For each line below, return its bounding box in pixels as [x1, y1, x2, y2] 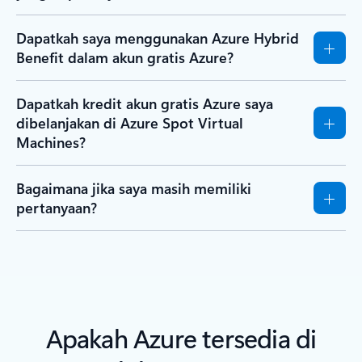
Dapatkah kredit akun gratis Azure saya [16, 93, 273, 113]
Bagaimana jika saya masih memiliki [16, 178, 251, 198]
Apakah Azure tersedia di [45, 319, 317, 355]
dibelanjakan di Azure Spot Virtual [16, 112, 243, 133]
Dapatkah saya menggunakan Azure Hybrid [16, 27, 299, 48]
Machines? [16, 132, 86, 152]
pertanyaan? [16, 197, 97, 217]
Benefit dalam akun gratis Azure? [16, 47, 234, 67]
